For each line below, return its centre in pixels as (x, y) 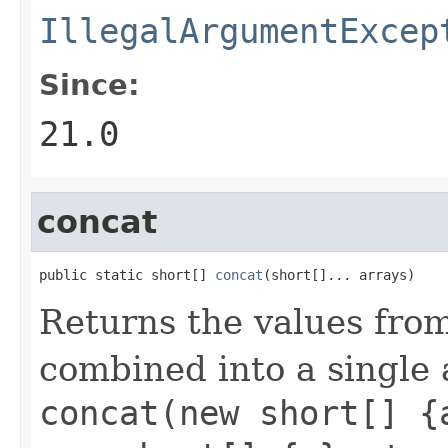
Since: (89, 84)
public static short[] (127, 274)
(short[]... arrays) (339, 274)
